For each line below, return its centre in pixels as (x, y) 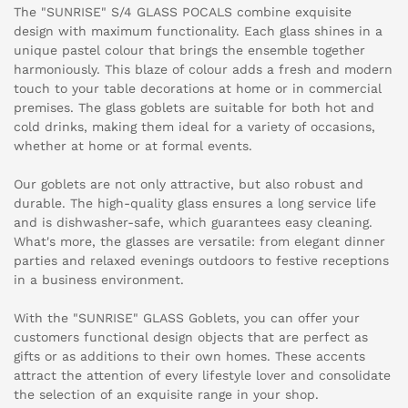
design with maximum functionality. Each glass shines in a (198, 31)
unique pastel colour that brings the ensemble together (189, 51)
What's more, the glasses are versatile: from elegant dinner (199, 242)
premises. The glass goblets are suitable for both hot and (194, 108)
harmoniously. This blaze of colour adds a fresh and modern (203, 70)
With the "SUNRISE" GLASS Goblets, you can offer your (187, 318)
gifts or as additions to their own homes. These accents (189, 357)
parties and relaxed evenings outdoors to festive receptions (201, 261)
